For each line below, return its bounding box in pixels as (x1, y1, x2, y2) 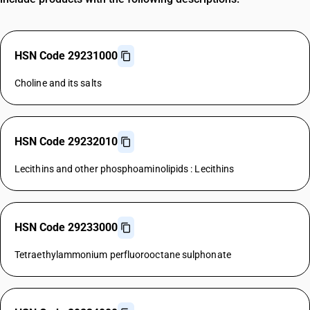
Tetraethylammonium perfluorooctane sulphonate (15, 249, 231, 260)
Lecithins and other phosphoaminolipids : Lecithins (15, 163, 235, 174)
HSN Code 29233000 (15, 221, 118, 234)
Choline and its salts (15, 77, 102, 89)
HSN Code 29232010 (15, 135, 118, 148)
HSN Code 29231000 (15, 49, 118, 62)
